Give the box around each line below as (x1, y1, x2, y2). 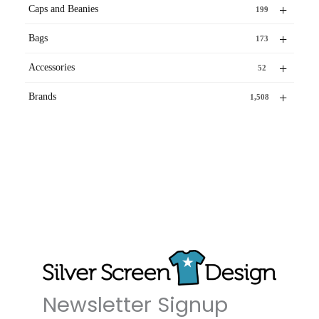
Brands (28, 91, 56, 103)
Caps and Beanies (28, 4, 98, 15)
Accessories (28, 62, 75, 73)
